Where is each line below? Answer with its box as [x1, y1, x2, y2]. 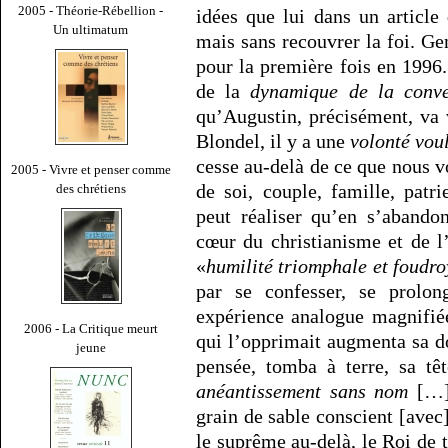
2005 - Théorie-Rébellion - [18, 2, 164, 18]
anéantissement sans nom [196, 380, 409, 403]
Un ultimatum [53, 21, 129, 37]
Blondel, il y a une [196, 130, 351, 153]
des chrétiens [56, 180, 126, 196]
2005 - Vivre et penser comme [11, 161, 171, 177]
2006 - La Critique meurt [24, 320, 158, 336]
